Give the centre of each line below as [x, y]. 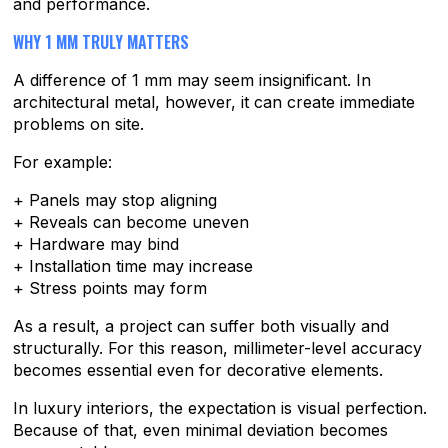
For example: [63, 162]
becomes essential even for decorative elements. [198, 370]
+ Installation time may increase [133, 266]
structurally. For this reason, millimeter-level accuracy [218, 348]
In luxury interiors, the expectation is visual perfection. [220, 408]
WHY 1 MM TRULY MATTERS [101, 42]
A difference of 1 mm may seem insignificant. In [192, 80]
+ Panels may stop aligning [115, 200]
